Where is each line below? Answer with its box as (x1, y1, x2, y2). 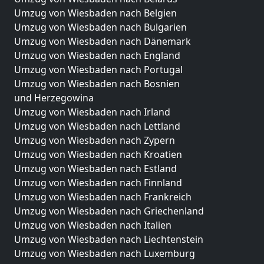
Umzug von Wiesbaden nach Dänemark (14, 35, 191, 48)
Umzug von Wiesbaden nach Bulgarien (14, 21, 187, 34)
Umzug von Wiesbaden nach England (14, 49, 180, 62)
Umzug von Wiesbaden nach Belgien (14, 6, 177, 19)
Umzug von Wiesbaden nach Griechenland (14, 204, 204, 217)
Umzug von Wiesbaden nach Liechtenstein (14, 233, 203, 246)
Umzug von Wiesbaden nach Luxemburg (14, 247, 195, 260)
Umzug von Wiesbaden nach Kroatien (14, 148, 182, 161)
